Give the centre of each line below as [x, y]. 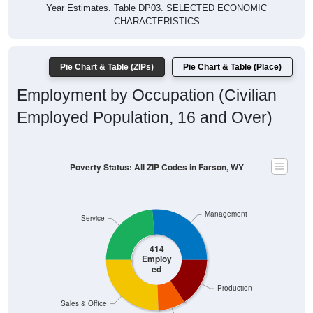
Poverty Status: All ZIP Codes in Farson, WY [156, 167]
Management [226, 214]
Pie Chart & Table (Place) [232, 67]
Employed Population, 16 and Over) [145, 118]
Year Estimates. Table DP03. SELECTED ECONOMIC [156, 8]
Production [234, 288]
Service [93, 218]
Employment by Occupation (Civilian [147, 95]
